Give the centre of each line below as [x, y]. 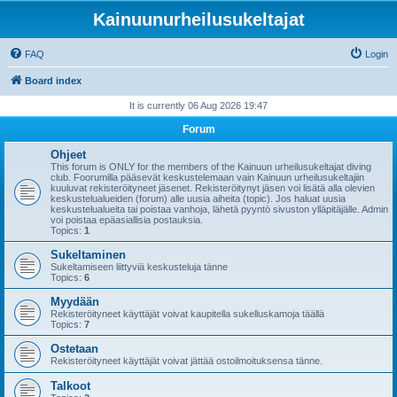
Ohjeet [68, 155]
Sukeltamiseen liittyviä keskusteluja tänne [139, 267]
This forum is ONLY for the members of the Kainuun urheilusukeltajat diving [211, 167]
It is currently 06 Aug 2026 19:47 [198, 105]
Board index [53, 81]
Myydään [75, 302]
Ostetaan [74, 349]
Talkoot [70, 386]
